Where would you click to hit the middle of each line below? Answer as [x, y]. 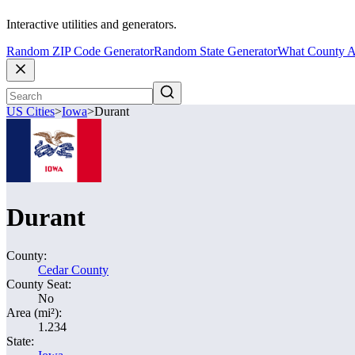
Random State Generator [216, 52]
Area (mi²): [34, 313]
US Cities [31, 112]
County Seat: [39, 284]
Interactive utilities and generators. [92, 25]
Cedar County [73, 270]
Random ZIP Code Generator [80, 52]
